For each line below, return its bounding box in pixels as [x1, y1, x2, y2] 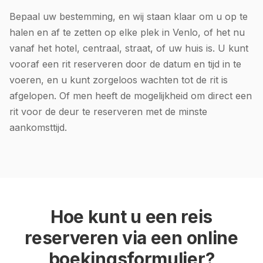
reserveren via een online [25, 227, 238, 248]
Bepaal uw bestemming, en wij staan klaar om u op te [9, 10, 248, 22]
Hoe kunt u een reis [50, 205, 213, 227]
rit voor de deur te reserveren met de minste [9, 105, 207, 117]
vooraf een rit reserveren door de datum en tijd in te [9, 58, 241, 70]
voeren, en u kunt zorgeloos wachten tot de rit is [9, 73, 228, 86]
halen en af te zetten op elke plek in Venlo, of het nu [9, 26, 245, 38]
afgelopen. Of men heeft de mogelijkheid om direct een [9, 89, 252, 102]
